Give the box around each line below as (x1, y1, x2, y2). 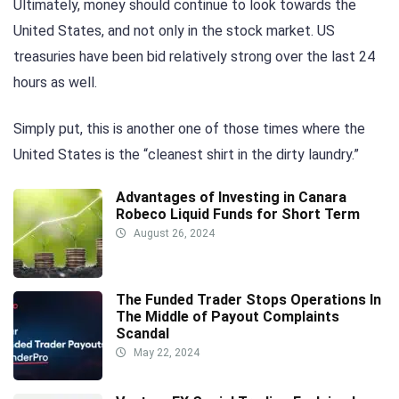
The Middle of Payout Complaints (116, 307, 339, 325)
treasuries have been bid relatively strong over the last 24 (13, 48, 375, 66)
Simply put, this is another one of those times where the (13, 120, 365, 138)
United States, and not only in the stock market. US (13, 22, 335, 40)
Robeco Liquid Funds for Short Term (116, 205, 360, 223)
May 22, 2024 (131, 346, 199, 359)
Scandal (116, 324, 169, 342)
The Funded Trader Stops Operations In (116, 290, 381, 308)
